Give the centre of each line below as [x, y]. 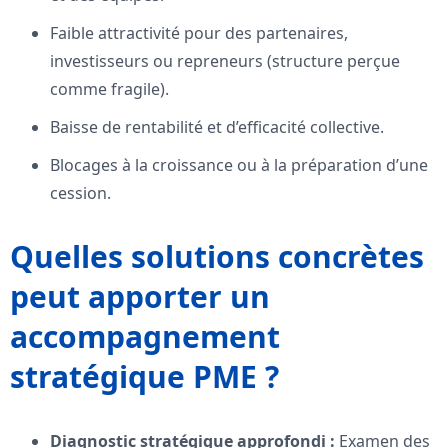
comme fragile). [109, 89]
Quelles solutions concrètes [217, 257]
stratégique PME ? [144, 377]
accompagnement [145, 337]
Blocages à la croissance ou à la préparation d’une [239, 165]
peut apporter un [140, 297]
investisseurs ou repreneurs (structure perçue [225, 61]
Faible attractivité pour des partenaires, [199, 33]
